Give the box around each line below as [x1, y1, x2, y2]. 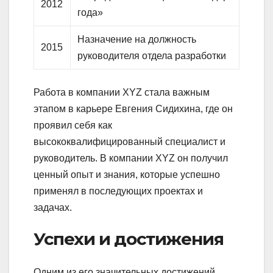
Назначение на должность [77, 34, 197, 45]
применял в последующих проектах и [34, 186, 203, 197]
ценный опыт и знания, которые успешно [34, 169, 220, 180]
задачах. [34, 202, 72, 213]
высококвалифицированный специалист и [34, 136, 225, 147]
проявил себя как [34, 120, 112, 131]
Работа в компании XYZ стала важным [34, 87, 210, 98]
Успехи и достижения [34, 229, 224, 250]
